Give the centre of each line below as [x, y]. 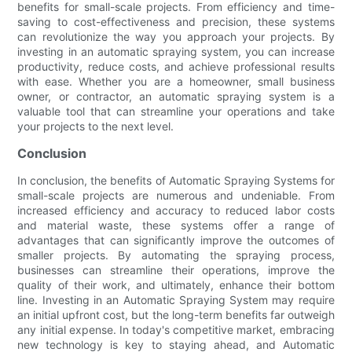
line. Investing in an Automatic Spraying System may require [176, 299]
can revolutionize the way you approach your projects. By [176, 36]
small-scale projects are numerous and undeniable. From [176, 195]
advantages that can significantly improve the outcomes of [176, 240]
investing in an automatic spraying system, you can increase [176, 51]
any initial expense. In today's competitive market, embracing [176, 329]
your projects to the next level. [96, 126]
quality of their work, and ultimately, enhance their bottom [176, 284]
